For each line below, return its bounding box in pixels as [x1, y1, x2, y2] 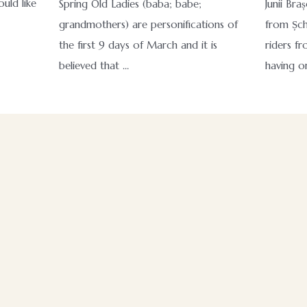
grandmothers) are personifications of [58, 17, 238, 31]
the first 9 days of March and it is [58, 38, 217, 51]
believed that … [58, 58, 129, 72]
